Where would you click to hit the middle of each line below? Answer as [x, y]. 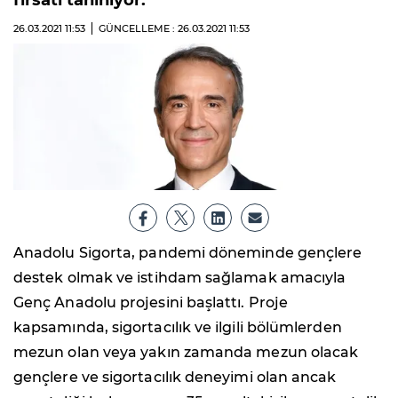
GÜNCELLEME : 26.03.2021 [164, 28]
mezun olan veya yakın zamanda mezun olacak [186, 352]
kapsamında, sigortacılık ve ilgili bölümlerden [178, 327]
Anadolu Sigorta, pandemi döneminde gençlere [188, 252]
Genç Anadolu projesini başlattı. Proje [151, 302]
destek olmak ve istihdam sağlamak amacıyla [180, 277]
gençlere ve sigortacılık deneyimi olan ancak [175, 377]
